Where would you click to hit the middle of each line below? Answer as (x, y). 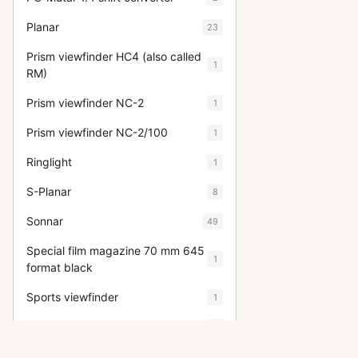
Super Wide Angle (73, 326)
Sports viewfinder (72, 297)
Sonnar (45, 221)
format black (60, 267)
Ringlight (49, 162)
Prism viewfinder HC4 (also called (114, 56)
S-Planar (49, 191)
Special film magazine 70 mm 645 (115, 251)
